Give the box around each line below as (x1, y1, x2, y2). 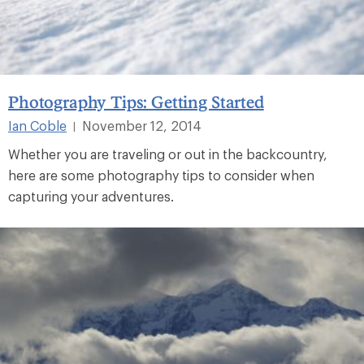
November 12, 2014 (82, 118, 201, 134)
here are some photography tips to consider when (8, 167, 314, 184)
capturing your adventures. (8, 188, 174, 205)
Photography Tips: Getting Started (8, 92, 264, 112)
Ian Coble (8, 118, 67, 134)
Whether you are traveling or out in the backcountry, (8, 146, 327, 162)
